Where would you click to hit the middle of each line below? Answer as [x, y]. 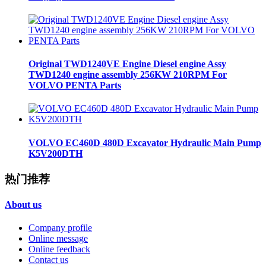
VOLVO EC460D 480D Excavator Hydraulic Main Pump [145, 142]
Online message [58, 239]
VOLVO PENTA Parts [75, 85]
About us [23, 205]
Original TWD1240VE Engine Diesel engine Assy [127, 64]
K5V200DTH [56, 153]
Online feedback [59, 249]
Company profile [60, 228]
